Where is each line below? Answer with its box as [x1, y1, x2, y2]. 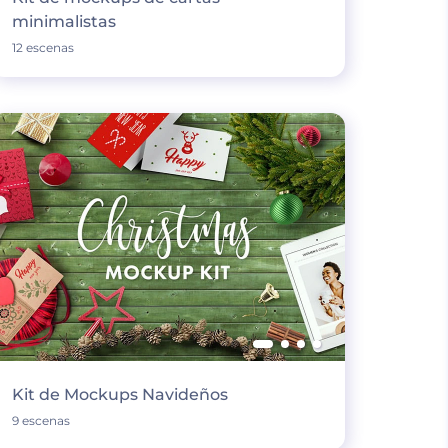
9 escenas [11, 413, 70, 428]
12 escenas [11, 40, 74, 55]
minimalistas [11, 12, 116, 31]
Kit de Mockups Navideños [11, 385, 228, 404]
